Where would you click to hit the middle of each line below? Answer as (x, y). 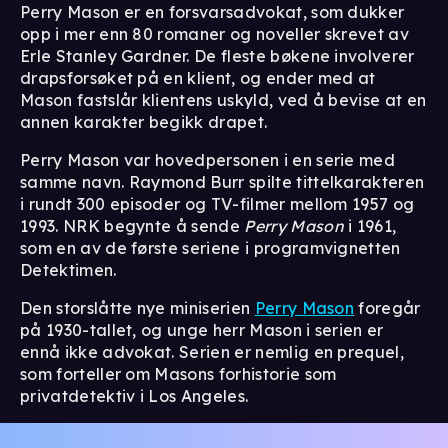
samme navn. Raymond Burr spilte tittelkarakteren (222, 181)
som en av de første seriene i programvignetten (210, 247)
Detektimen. (68, 269)
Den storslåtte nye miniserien (137, 307)
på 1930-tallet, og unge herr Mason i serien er (202, 329)
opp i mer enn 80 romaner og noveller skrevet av (215, 33)
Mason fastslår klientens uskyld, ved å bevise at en (223, 99)
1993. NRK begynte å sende (132, 225)
